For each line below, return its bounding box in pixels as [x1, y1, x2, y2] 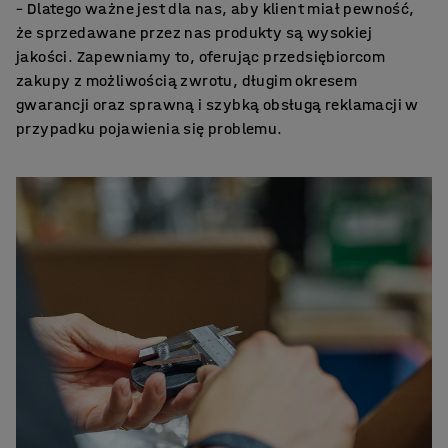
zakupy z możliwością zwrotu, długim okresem [16, 71, 358, 90]
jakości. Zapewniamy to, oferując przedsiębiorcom [16, 47, 386, 66]
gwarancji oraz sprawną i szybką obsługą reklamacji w [16, 95, 419, 114]
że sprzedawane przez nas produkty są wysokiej [16, 23, 372, 42]
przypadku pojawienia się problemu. [16, 119, 283, 138]
